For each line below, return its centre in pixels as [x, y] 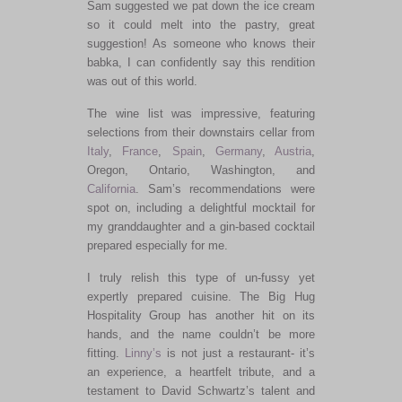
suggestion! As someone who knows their [201, 43]
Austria [293, 151]
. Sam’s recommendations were [225, 188]
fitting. [105, 353]
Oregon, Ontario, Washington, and [201, 170]
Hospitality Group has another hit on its [201, 315]
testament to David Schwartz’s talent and [201, 390]
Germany [238, 151]
